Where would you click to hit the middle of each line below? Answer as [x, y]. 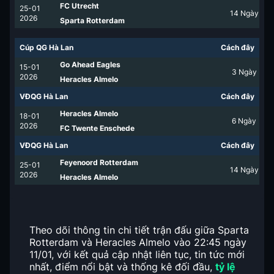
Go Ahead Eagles [90, 65]
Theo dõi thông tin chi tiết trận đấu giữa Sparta [139, 230]
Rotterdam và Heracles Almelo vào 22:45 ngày [138, 242]
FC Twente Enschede [97, 128]
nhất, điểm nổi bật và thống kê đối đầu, [122, 267]
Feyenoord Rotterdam [99, 162]
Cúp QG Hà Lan [46, 47]
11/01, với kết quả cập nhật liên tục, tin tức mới [137, 254]
